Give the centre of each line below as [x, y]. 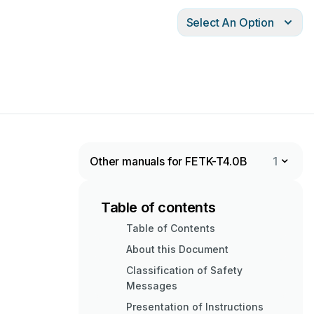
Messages [152, 286]
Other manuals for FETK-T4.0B [169, 161]
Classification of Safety [184, 270]
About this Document [177, 249]
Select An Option [230, 22]
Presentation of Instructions [195, 307]
